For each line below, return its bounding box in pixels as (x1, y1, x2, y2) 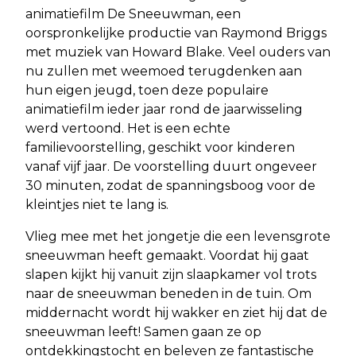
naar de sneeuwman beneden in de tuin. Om (25, 285, 311, 301)
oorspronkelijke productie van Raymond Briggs (25, 25, 327, 41)
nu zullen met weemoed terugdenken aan (25, 63, 302, 79)
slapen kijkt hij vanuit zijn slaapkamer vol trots (25, 266, 316, 282)
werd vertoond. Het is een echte (25, 120, 230, 136)
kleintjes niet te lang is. (25, 196, 168, 212)
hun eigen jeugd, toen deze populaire (25, 82, 269, 98)
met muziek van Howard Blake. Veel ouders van (25, 44, 331, 60)
